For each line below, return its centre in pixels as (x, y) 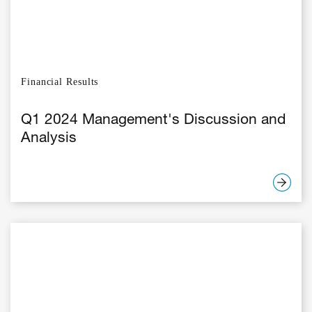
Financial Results (60, 81)
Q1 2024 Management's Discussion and (153, 120)
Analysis (49, 139)
